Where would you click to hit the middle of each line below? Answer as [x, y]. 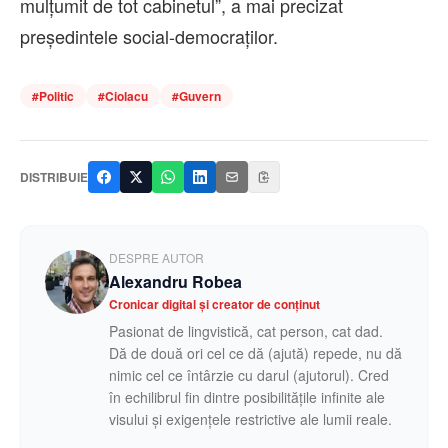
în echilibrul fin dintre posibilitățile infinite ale [247, 397]
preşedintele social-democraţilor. [149, 36]
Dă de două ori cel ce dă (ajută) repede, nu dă [255, 353]
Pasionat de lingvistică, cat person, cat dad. [246, 331]
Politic [56, 96]
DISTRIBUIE [54, 177]
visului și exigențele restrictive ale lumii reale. [250, 419]
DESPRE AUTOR [156, 258]
